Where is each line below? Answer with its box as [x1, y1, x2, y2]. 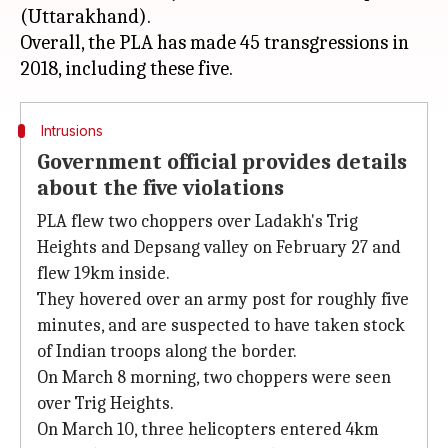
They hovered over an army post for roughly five [37, 289, 409, 310]
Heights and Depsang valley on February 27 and [37, 237, 401, 258]
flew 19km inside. [37, 263, 170, 284]
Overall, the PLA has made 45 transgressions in [20, 31, 409, 54]
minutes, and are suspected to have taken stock [37, 315, 405, 336]
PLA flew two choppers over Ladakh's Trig [37, 211, 358, 232]
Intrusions [40, 122, 103, 139]
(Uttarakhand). [20, 5, 151, 28]
